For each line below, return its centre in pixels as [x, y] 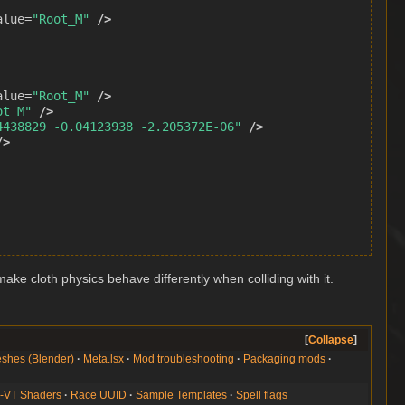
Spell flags [262, 395]
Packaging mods [285, 358]
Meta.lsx [104, 358]
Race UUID [99, 395]
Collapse [330, 339]
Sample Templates [182, 395]
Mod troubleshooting [184, 358]
